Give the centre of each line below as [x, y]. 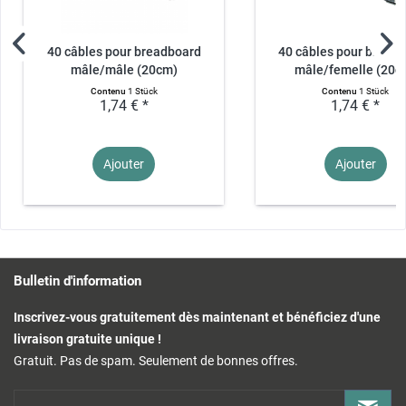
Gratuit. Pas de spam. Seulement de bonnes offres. [156, 361]
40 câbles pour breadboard [124, 53]
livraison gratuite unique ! [87, 339]
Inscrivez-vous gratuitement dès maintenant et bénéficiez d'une [197, 318]
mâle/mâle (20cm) [124, 71]
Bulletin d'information [77, 281]
